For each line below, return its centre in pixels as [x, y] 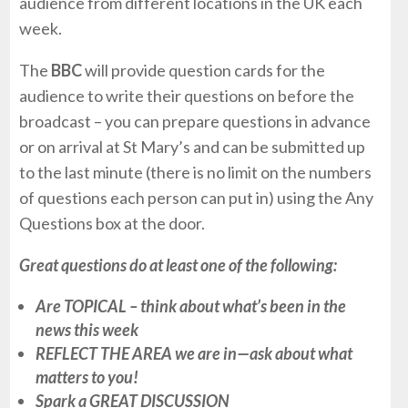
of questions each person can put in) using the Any [197, 198]
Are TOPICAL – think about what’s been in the [191, 306]
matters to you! [87, 377]
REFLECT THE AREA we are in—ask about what [194, 353]
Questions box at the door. [112, 223]
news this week [87, 330]
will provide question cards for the [204, 70]
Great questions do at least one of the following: [178, 265]
